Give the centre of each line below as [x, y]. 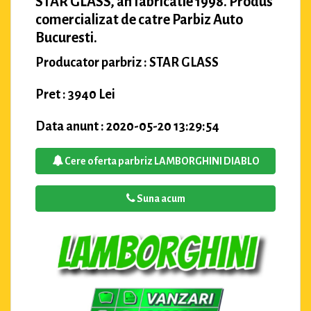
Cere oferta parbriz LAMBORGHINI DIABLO [161, 161]
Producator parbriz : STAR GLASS [127, 62]
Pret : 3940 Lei [75, 94]
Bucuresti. [66, 37]
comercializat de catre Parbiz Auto [139, 19]
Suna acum [160, 198]
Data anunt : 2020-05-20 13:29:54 [127, 126]
